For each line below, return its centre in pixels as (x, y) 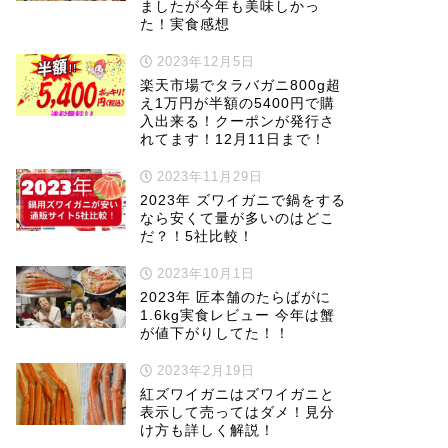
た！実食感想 (184, 24)
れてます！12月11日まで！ (232, 139)
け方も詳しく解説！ (207, 430)
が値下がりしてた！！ (214, 333)
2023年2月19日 (204, 370)
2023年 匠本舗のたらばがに (235, 297)
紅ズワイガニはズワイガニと (237, 394)
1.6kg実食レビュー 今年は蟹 (237, 315)
